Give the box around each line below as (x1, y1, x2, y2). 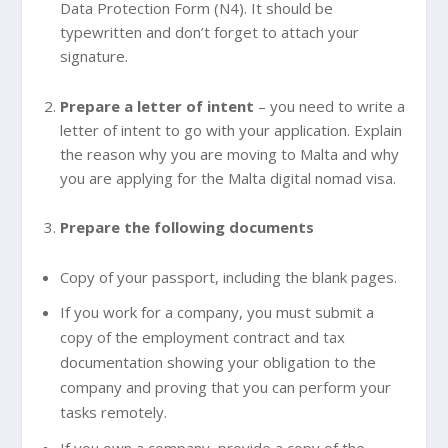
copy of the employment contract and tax (59, 327, 345, 348)
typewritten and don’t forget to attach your (59, 22, 359, 43)
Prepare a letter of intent (59, 95, 258, 116)
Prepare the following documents (59, 217, 314, 238)
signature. (59, 46, 128, 67)
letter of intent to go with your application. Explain (59, 119, 402, 140)
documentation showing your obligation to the (59, 352, 376, 373)
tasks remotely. (59, 402, 167, 423)
